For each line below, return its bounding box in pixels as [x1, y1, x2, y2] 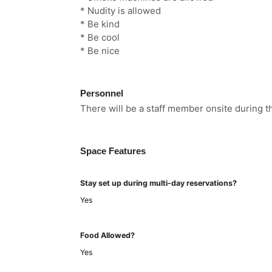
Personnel [80, 88, 123, 98]
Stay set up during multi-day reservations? [80, 178, 237, 188]
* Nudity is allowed [80, 5, 161, 16]
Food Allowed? [80, 231, 135, 240]
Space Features [80, 146, 146, 156]
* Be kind [80, 18, 120, 30]
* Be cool [80, 32, 120, 43]
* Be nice [80, 45, 120, 56]
